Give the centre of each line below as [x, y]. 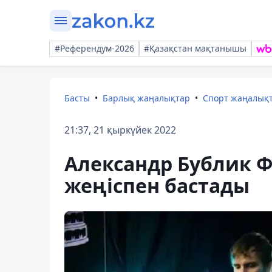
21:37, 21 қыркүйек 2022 [120, 130]
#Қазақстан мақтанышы [195, 48]
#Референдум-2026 [94, 48]
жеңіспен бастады [157, 185]
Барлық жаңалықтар [146, 98]
